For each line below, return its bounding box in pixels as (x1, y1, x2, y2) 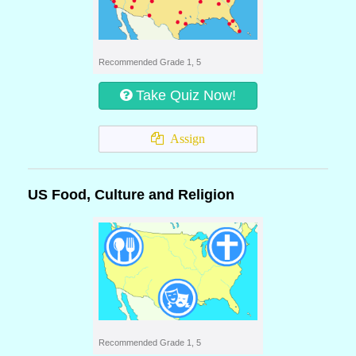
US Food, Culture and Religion (28, 187, 234, 203)
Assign (164, 132, 205, 145)
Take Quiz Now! (136, 87, 236, 103)
